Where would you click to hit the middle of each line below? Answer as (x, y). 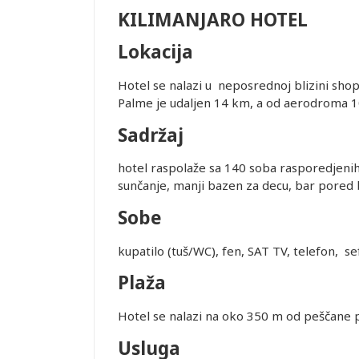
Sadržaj (151, 135)
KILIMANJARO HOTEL (213, 19)
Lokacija (155, 52)
